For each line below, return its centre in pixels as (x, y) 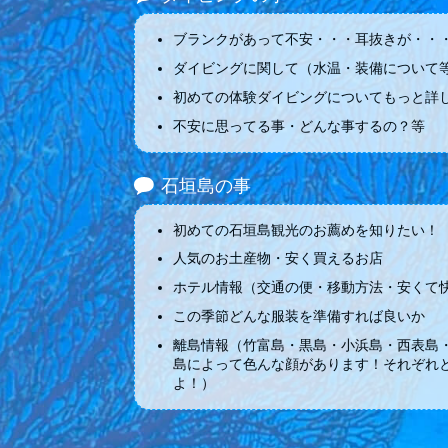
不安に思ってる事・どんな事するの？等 (299, 126)
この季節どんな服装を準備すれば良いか (299, 316)
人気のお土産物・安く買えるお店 (278, 259)
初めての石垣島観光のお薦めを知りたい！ (306, 230)
